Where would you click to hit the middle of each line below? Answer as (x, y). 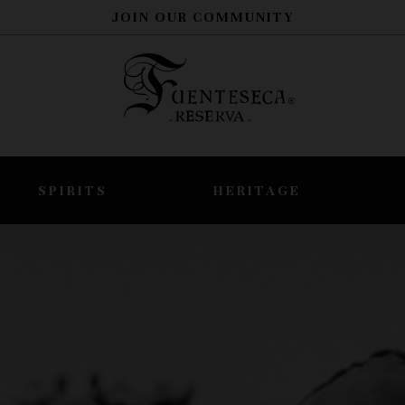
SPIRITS (72, 191)
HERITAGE (258, 191)
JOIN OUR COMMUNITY (202, 17)
